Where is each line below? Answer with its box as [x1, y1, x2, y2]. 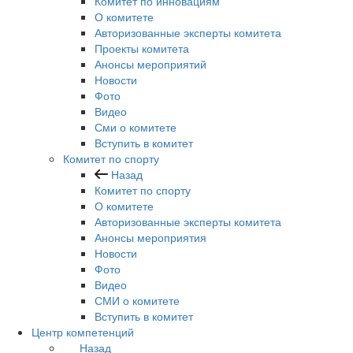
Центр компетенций [32, 324, 134, 340]
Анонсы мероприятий [95, 56, 206, 72]
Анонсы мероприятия [95, 229, 206, 246]
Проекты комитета [95, 40, 189, 57]
